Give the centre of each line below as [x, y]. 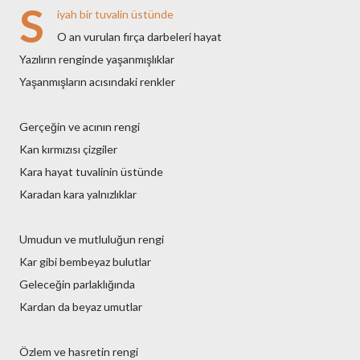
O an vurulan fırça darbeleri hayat [139, 37]
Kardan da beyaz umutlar [81, 307]
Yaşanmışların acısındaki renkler [97, 82]
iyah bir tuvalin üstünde [115, 14]
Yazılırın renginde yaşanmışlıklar [97, 59]
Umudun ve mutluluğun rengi [92, 239]
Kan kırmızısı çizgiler [68, 149]
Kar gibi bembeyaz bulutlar [85, 262]
